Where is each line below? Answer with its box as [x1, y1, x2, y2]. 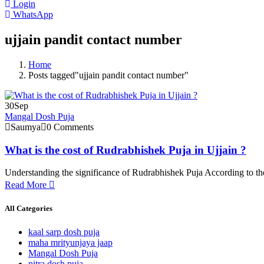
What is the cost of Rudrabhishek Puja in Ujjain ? [5, 143, 246, 156]
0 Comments [47, 121, 94, 132]
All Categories [5, 204, 52, 213]
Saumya [11, 121, 41, 132]
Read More [5, 180, 49, 190]
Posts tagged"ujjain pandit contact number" [28, 70, 189, 80]
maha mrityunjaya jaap [28, 237, 113, 247]
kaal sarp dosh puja [28, 226, 100, 237]
